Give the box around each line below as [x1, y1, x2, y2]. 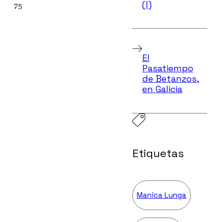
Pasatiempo [142, 62, 193, 74]
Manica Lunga [137, 190, 186, 200]
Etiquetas [132, 146, 184, 160]
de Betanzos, [142, 73, 199, 85]
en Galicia [142, 83, 182, 95]
